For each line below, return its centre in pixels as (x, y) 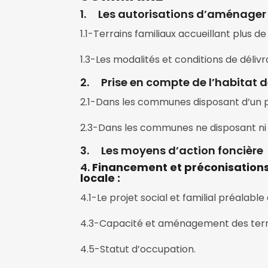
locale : (100, 178)
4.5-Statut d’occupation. (138, 249)
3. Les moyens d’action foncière (172, 151)
